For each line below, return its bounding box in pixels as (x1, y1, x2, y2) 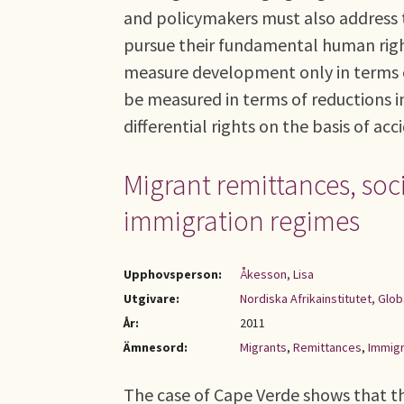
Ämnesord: (124, 339, 188, 355)
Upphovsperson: (124, 266, 222, 282)
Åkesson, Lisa (240, 266, 314, 282)
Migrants (240, 339, 287, 355)
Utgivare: (124, 290, 179, 307)
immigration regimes (124, 203, 360, 239)
